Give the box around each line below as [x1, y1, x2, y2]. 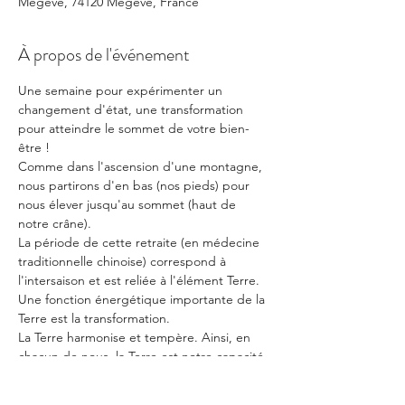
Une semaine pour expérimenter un [18, 82, 226, 99]
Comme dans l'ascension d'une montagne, [18, 158, 266, 174]
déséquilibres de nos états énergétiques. [18, 386, 253, 402]
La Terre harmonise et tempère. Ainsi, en [18, 329, 254, 345]
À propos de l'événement [18, 42, 190, 68]
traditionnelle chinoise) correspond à [18, 253, 230, 269]
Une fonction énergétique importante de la [18, 291, 268, 307]
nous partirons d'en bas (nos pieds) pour [18, 177, 253, 193]
